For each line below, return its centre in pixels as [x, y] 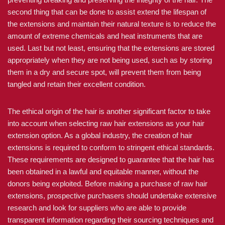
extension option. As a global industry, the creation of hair [100, 135]
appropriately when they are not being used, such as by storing [110, 60]
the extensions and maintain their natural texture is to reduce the [112, 24]
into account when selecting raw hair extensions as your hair [106, 123]
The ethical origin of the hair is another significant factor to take [109, 111]
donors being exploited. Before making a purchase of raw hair [107, 184]
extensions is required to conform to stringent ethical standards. [111, 147]
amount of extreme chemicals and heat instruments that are [105, 36]
